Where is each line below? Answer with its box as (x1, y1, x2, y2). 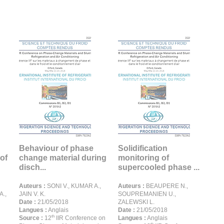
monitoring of (118, 153, 169, 162)
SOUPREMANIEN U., (118, 190, 176, 197)
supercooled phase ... (118, 163, 199, 171)
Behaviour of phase (19, 144, 93, 152)
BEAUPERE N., (144, 182, 188, 189)
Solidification (118, 144, 167, 152)
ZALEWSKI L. (118, 198, 154, 205)
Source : (19, 214, 44, 221)
